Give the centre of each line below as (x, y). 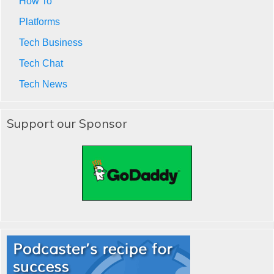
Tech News (43, 84)
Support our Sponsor (67, 123)
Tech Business (51, 42)
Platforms (39, 21)
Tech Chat (41, 63)
